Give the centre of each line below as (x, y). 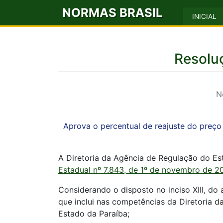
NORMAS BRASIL (112, 12)
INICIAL (204, 16)
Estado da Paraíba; (94, 214)
